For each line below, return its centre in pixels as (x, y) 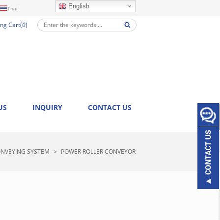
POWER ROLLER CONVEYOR (98, 151)
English (78, 6)
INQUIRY (47, 107)
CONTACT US (110, 107)
